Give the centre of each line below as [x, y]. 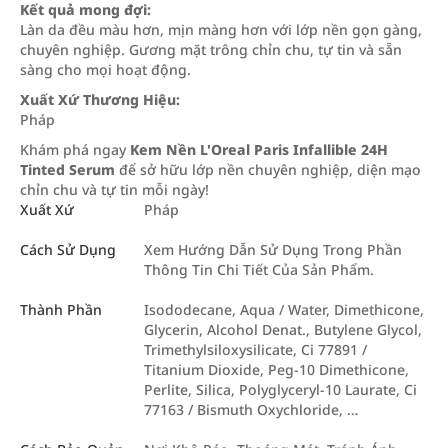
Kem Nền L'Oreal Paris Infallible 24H [259, 149]
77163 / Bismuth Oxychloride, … [251, 409]
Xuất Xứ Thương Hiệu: [100, 99]
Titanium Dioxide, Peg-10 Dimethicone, [276, 369]
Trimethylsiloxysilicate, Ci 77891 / [255, 349]
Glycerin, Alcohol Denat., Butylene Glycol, [283, 329]
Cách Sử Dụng [68, 249]
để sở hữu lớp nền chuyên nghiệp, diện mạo [268, 169]
